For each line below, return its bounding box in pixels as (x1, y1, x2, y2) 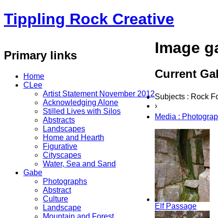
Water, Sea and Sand (43, 159, 116, 168)
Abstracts (43, 115, 75, 124)
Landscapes (43, 124, 85, 133)
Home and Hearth (43, 133, 104, 142)
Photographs (43, 177, 87, 185)
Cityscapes (43, 150, 81, 159)
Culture (43, 194, 68, 203)
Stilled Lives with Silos (43, 107, 121, 115)
